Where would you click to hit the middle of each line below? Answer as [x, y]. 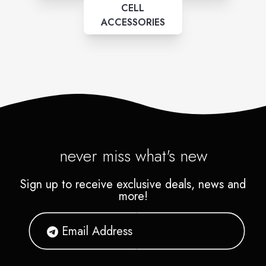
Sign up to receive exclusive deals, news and [133, 185]
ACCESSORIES [133, 23]
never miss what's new [133, 156]
